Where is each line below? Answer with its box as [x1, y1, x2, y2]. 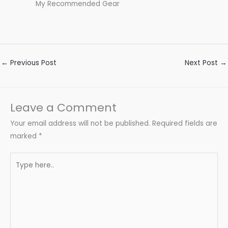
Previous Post [8, 58, 56, 68]
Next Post [185, 58, 220, 68]
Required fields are [152, 118, 217, 128]
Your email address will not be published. [10, 118, 150, 128]
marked [10, 131, 39, 141]
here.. [10, 166, 28, 177]
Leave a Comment [10, 99, 117, 116]
